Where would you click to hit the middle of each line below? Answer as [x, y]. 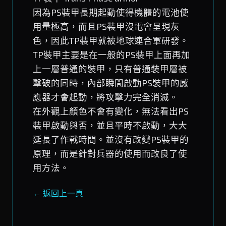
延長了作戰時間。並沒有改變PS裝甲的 [111, 139]
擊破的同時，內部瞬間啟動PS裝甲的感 [111, 83]
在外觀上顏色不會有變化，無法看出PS [111, 111]
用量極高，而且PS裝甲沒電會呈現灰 [106, 26]
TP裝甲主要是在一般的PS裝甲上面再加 [111, 55]
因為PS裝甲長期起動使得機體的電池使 [111, 12]
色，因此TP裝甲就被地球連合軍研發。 [111, 41]
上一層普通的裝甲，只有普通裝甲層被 [110, 69]
